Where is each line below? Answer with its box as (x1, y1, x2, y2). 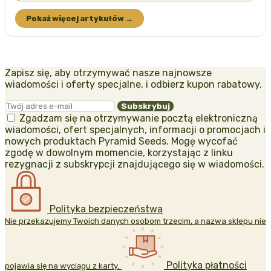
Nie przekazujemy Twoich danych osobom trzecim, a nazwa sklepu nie (5, 216, 266, 226)
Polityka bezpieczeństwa (50, 203, 163, 215)
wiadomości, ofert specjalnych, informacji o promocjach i (5, 123, 266, 135)
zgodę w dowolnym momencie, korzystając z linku (5, 146, 233, 158)
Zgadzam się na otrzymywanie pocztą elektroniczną (19, 112, 258, 124)
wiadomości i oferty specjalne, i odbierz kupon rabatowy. (5, 78, 262, 90)
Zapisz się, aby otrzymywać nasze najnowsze (5, 67, 212, 79)
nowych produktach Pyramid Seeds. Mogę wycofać (5, 135, 238, 147)
